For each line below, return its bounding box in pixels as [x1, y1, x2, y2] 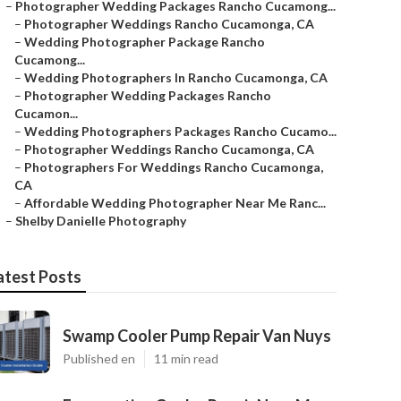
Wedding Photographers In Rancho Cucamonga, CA [24, 70, 328, 85]
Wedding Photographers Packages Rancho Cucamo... [24, 124, 337, 139]
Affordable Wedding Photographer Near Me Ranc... [24, 195, 326, 210]
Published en [63, 351, 135, 366]
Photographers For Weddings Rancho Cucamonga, [24, 159, 323, 175]
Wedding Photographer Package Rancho [24, 34, 265, 49]
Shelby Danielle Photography [15, 213, 186, 228]
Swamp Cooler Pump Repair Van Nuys [63, 326, 331, 346]
